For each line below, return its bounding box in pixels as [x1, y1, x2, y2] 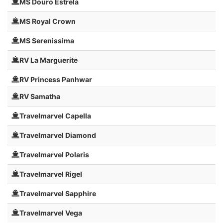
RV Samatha [19, 92, 60, 101]
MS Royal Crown [19, 17, 76, 26]
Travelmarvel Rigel [19, 170, 82, 179]
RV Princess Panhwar [19, 75, 92, 84]
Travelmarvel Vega [19, 209, 82, 218]
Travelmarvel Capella [19, 111, 91, 120]
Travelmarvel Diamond [19, 131, 96, 140]
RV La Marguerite [19, 56, 78, 65]
